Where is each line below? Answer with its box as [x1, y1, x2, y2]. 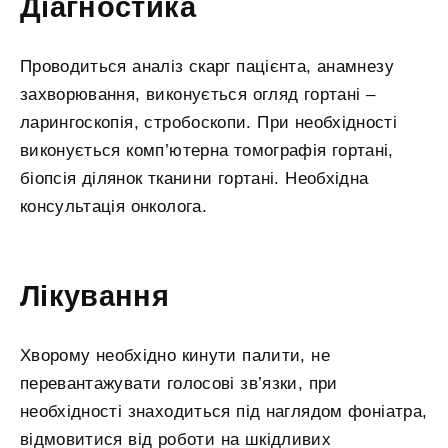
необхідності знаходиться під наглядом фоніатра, [20, 402, 428, 422]
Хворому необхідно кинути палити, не [20, 346, 331, 366]
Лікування [20, 280, 170, 313]
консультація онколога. [20, 197, 207, 217]
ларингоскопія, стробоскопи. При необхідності [20, 113, 398, 133]
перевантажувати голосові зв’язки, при [20, 374, 338, 394]
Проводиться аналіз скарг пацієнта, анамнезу [20, 57, 394, 77]
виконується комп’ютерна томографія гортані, [20, 141, 394, 161]
